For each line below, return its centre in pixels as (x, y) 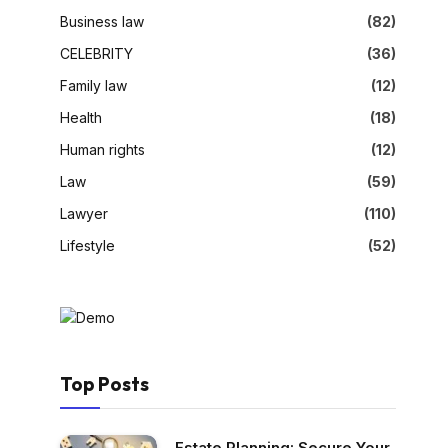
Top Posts (104, 383)
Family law (93, 85)
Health (81, 117)
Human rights (102, 149)
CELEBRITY (96, 53)
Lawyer (84, 213)
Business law (102, 21)
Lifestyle (87, 245)
